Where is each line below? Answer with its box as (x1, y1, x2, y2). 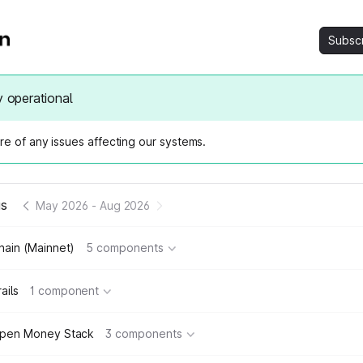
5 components (86, 241, 164, 254)
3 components (105, 327, 182, 340)
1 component (30, 284, 100, 297)
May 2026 (36, 198, 88, 212)
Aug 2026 (99, 198, 151, 212)
